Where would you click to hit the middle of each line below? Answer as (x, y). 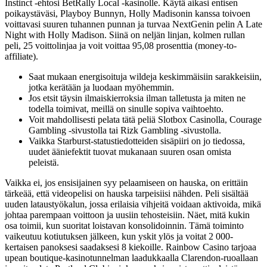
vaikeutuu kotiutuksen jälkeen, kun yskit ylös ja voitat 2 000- (119, 237)
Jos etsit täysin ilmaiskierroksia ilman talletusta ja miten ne (137, 98)
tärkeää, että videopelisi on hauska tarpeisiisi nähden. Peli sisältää (127, 194)
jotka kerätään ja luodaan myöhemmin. (101, 88)
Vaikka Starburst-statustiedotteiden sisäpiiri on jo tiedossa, (137, 141)
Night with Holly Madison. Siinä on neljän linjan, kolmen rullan (125, 35)
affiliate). (21, 57)
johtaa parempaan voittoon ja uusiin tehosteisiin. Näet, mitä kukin (127, 215)
